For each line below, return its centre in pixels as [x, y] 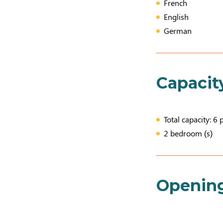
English [176, 17]
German [178, 31]
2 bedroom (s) [188, 133]
